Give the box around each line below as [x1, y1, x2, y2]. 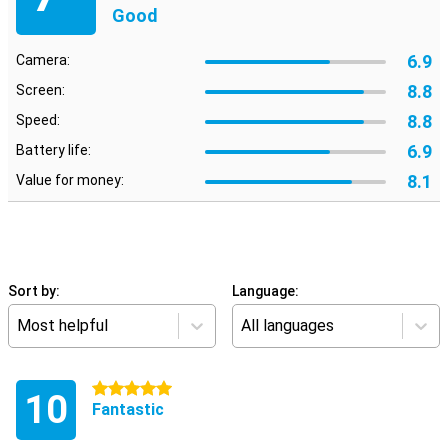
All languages [241, 316, 334, 335]
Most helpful [17, 316, 108, 335]
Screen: [16, 82, 65, 98]
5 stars [92, 381, 138, 397]
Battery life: [16, 142, 91, 158]
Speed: [16, 112, 60, 128]
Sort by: [8, 283, 60, 299]
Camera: [16, 52, 70, 68]
